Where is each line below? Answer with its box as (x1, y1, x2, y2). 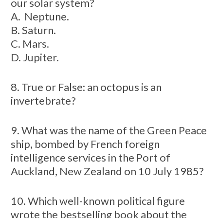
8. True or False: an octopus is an (10, 80, 162, 93)
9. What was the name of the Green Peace (10, 123, 207, 137)
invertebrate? (10, 93, 76, 107)
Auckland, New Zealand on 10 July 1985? (10, 164, 204, 178)
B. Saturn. (10, 23, 56, 36)
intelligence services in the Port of (10, 150, 170, 164)
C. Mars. (10, 36, 49, 50)
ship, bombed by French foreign (10, 137, 160, 150)
